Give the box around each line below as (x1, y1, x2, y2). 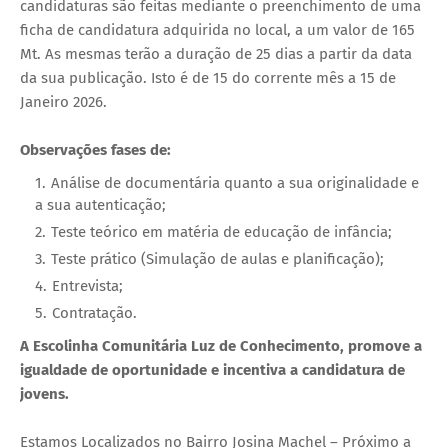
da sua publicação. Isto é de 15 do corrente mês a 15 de (20, 68, 396, 87)
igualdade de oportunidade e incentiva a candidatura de (20, 360, 405, 379)
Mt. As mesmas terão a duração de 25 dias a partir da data (20, 44, 412, 63)
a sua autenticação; (35, 195, 166, 214)
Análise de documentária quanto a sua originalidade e (51, 173, 419, 192)
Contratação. (52, 303, 137, 322)
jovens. (20, 384, 69, 403)
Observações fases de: (20, 140, 171, 159)
